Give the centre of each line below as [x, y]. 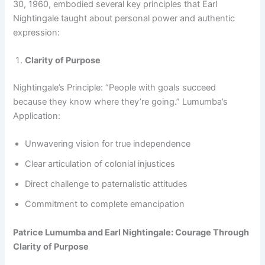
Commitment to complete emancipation [105, 204]
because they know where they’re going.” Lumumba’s [121, 102]
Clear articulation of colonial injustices [100, 164]
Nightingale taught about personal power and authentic [124, 18]
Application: [37, 116]
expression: [37, 32]
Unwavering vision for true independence [108, 144]
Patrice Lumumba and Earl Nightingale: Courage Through [131, 232]
